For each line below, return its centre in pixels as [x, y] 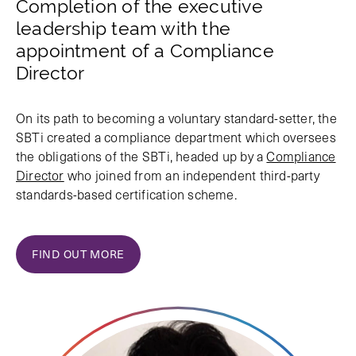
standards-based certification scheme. [126, 194]
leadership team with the [124, 29]
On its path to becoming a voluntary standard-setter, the [176, 118]
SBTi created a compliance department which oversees [176, 137]
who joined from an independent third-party [192, 175]
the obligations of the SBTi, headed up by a [141, 156]
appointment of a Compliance [145, 51]
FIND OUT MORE [79, 254]
